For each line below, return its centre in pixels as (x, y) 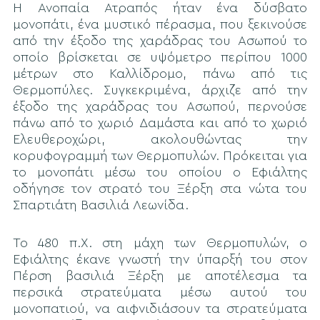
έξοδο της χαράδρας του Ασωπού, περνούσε (160, 107)
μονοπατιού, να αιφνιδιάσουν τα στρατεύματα (160, 309)
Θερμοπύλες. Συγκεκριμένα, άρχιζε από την (160, 90)
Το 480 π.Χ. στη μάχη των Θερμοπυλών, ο (160, 243)
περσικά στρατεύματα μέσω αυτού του (160, 292)
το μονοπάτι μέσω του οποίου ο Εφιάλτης (160, 172)
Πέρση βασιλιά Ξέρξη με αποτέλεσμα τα (160, 276)
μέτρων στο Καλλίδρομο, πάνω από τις (160, 74)
